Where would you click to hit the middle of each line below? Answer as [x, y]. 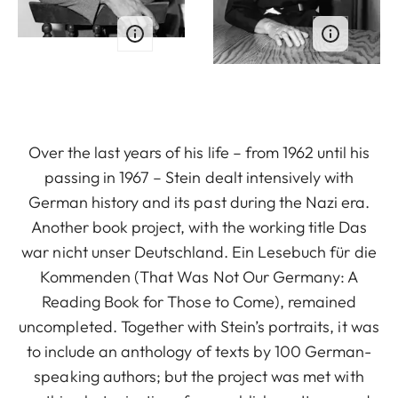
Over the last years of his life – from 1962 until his [199, 153]
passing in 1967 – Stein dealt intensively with [199, 178]
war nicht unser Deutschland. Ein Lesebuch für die [199, 252]
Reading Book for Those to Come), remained [199, 302]
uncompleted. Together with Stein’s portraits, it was [199, 327]
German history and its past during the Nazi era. [199, 203]
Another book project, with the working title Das [199, 227]
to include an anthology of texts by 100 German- [199, 352]
